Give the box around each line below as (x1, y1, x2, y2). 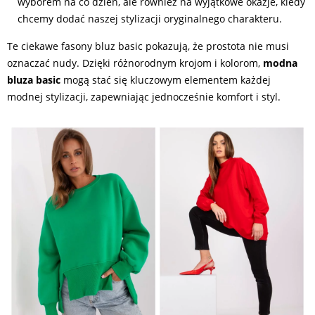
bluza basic (7, 73, 60, 86)
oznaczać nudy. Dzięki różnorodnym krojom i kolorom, (7, 56, 263, 70)
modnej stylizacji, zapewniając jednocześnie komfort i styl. (7, 90, 281, 103)
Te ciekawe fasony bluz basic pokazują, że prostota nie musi (7, 39, 289, 53)
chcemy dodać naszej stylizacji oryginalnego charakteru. (18, 12, 282, 25)
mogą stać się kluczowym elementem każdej (60, 73, 271, 86)
